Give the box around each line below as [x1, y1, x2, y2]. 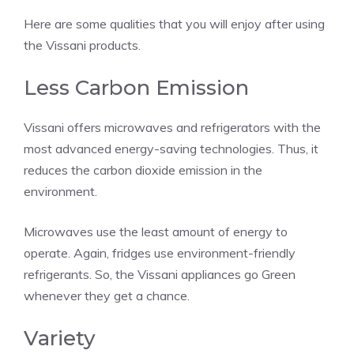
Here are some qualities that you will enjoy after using [24, 15, 325, 32]
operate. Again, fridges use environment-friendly [24, 244, 296, 261]
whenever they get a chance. [24, 287, 190, 303]
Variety [24, 325, 96, 351]
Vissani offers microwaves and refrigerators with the [24, 119, 321, 135]
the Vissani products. [24, 36, 141, 53]
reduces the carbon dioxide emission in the [24, 161, 262, 178]
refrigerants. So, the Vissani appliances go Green [24, 265, 296, 282]
